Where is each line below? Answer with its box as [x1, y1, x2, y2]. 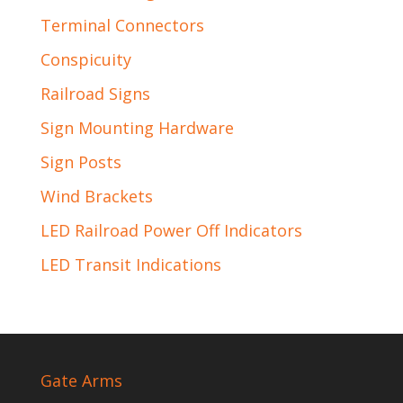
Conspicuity [40, 49, 131, 70]
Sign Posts [40, 151, 121, 173]
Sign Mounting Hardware [40, 117, 234, 139]
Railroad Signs [40, 83, 150, 104]
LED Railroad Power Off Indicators [40, 219, 302, 241]
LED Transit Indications [40, 254, 221, 275]
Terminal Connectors [40, 14, 204, 36]
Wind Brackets [40, 185, 153, 207]
